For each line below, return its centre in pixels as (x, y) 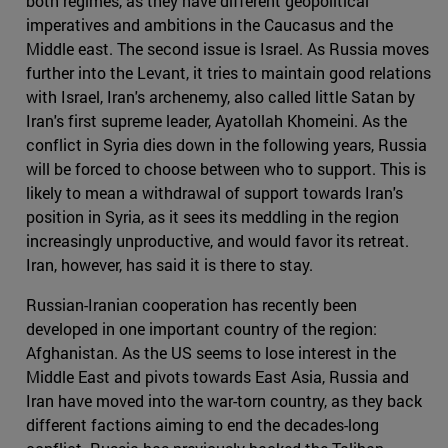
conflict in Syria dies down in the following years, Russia (226, 145)
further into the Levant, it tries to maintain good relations (228, 73)
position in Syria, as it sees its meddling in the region (212, 217)
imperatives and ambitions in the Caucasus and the (209, 25)
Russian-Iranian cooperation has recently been (191, 305)
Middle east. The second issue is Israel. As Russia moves (227, 49)
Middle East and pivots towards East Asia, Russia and (217, 377)
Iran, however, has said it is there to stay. (169, 265)
